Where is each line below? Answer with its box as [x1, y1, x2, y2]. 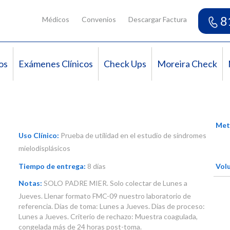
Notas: [18, 179, 43, 188]
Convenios [81, 14, 116, 24]
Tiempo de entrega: [18, 162, 86, 171]
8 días [86, 162, 106, 171]
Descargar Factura [128, 14, 187, 24]
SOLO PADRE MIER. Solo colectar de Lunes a [42, 179, 188, 188]
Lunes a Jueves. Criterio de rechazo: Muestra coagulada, [18, 212, 198, 221]
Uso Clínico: [18, 131, 60, 140]
